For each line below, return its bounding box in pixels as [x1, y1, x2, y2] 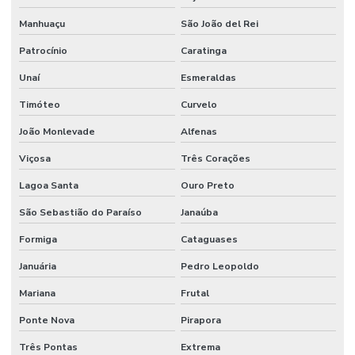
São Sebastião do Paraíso [19, 206, 142, 219]
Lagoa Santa [19, 179, 78, 193]
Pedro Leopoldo [180, 260, 259, 273]
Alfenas [180, 125, 217, 139]
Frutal [180, 287, 209, 300]
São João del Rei [180, 17, 258, 31]
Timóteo [19, 98, 60, 112]
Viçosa [19, 152, 51, 166]
